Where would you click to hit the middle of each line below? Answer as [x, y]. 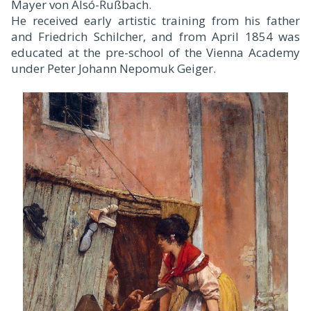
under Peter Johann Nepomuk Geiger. [114, 69]
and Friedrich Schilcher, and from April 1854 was [155, 37]
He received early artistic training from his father [155, 21]
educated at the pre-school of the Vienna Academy [155, 53]
